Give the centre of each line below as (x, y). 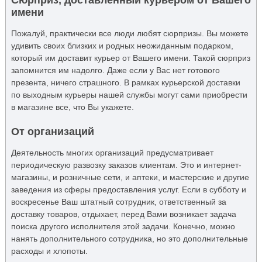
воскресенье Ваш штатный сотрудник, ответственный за (118, 201)
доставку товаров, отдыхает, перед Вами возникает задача (123, 214)
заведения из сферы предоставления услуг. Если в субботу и (128, 189)
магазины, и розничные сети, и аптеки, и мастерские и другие (130, 177)
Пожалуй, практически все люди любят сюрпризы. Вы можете (130, 33)
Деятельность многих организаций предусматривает (112, 152)
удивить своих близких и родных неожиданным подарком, (122, 45)
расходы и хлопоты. (49, 251)
